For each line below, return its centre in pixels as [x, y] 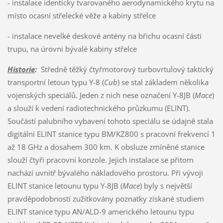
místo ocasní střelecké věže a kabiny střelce [81, 16]
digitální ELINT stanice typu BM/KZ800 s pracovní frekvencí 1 [111, 134]
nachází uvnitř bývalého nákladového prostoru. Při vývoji [105, 173]
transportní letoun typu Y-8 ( [56, 82]
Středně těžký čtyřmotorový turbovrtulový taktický [125, 69]
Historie [21, 69]
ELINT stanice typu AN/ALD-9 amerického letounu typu [101, 212]
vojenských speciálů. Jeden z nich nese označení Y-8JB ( [101, 95]
